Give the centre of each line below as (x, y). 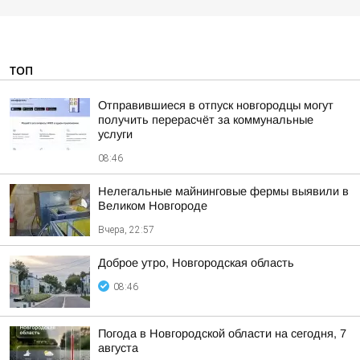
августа (118, 348)
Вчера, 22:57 (126, 230)
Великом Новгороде (153, 206)
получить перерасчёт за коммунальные (206, 120)
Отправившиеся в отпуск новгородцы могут (216, 105)
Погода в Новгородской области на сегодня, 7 (222, 333)
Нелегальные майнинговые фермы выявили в (223, 191)
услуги (115, 134)
